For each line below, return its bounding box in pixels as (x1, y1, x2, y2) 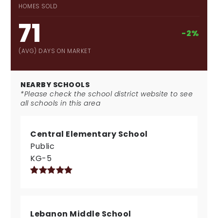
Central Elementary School (30, 128, 148, 140)
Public (30, 141, 55, 152)
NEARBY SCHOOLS (20, 80, 90, 90)
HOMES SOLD (18, 2, 58, 10)
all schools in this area (20, 98, 101, 108)
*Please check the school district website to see (20, 89, 193, 99)
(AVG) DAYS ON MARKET (18, 47, 91, 55)
